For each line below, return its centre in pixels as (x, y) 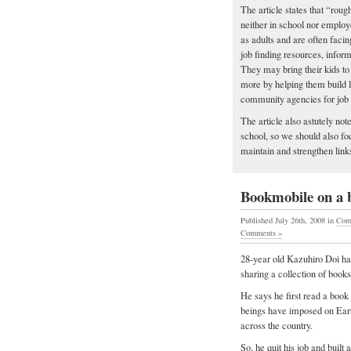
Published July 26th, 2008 (284, 221)
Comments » (261, 233)
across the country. (277, 325)
